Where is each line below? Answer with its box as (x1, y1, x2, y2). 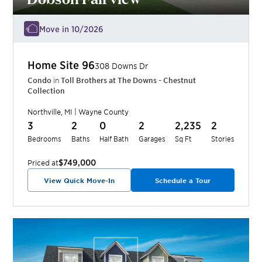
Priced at (27, 158, 59, 168)
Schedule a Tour (154, 176, 211, 185)
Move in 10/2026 (39, 23, 104, 35)
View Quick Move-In (44, 176, 115, 185)
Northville (27, 107, 61, 117)
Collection (27, 86, 65, 96)
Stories (211, 134, 235, 143)
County (102, 107, 129, 117)
